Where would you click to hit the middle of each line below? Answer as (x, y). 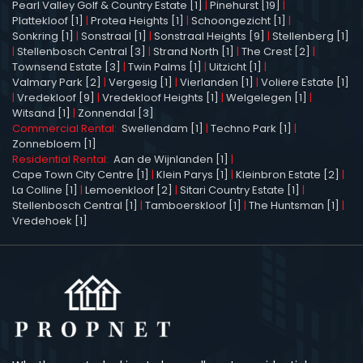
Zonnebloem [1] (54, 143)
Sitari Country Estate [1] (240, 190)
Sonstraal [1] (114, 36)
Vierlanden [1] (217, 82)
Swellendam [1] (162, 128)
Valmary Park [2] (57, 82)
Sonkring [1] (43, 36)
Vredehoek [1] (50, 220)
